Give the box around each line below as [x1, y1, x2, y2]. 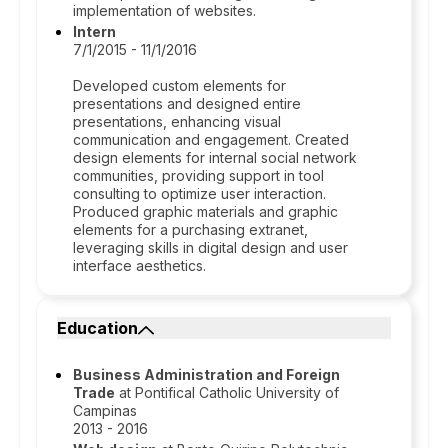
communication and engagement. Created [73, 131, 349, 148]
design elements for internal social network [73, 149, 357, 166]
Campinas [73, 402, 137, 419]
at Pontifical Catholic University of [115, 384, 339, 401]
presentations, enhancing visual [73, 113, 281, 130]
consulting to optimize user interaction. [73, 185, 326, 202]
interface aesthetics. [73, 257, 206, 274]
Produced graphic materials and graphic [73, 203, 338, 220]
